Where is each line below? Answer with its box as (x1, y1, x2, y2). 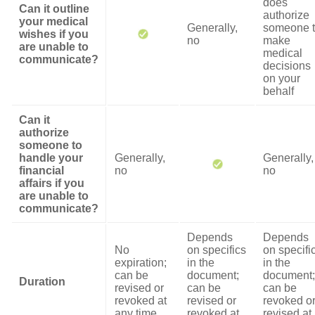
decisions (263, 60, 311, 72)
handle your (19, 152, 83, 164)
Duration (19, 276, 65, 288)
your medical (19, 15, 88, 27)
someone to (19, 139, 82, 151)
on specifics (187, 244, 246, 256)
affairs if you (19, 177, 84, 189)
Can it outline (19, 3, 89, 15)
